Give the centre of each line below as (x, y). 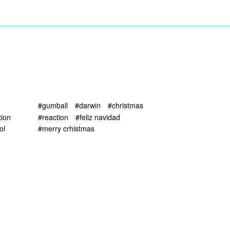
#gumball (53, 106)
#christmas (126, 106)
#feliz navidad (98, 117)
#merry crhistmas (66, 128)
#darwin (88, 106)
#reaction (53, 117)
